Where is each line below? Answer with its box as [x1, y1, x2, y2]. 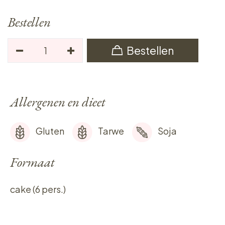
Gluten [35, 125, 64, 137]
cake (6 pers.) [10, 183, 66, 195]
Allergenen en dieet [10, 93, 105, 110]
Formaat [10, 153, 55, 171]
